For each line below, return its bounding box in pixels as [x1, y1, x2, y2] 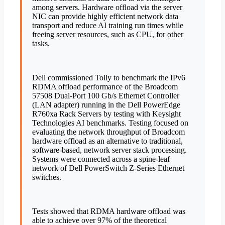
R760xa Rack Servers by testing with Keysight [32, 109, 181, 119]
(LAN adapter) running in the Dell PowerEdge [32, 100, 180, 109]
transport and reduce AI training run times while [32, 21, 183, 30]
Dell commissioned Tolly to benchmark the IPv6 [32, 73, 185, 82]
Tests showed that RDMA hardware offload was [32, 207, 185, 216]
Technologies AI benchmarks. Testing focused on [32, 119, 188, 128]
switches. [32, 173, 61, 182]
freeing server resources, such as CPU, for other [32, 30, 183, 39]
